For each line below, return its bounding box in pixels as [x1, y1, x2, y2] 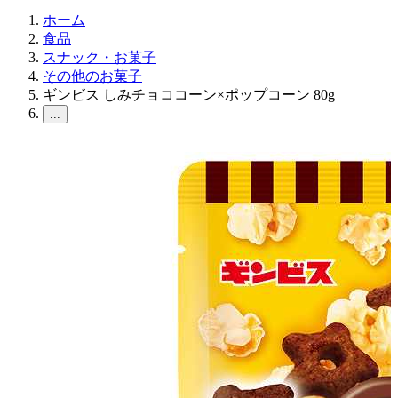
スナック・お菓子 [43, 50, 156, 65]
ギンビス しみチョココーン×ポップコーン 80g [43, 87, 335, 102]
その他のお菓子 [43, 68, 142, 84]
